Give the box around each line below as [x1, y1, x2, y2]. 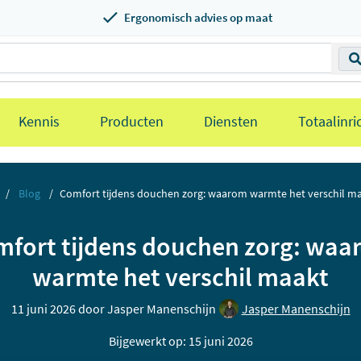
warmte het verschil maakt [32, 261, 329, 293]
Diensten [204, 112, 258, 131]
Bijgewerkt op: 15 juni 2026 [108, 333, 253, 349]
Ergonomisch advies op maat [124, 10, 272, 25]
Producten [100, 112, 164, 131]
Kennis [19, 112, 60, 131]
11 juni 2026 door [10, 301, 107, 317]
